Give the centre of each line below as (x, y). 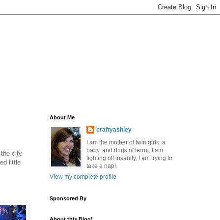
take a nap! (101, 166)
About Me (62, 117)
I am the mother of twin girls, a (126, 142)
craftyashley (114, 130)
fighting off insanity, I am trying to (129, 158)
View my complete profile (83, 177)
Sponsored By (68, 198)
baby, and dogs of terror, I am (125, 150)
